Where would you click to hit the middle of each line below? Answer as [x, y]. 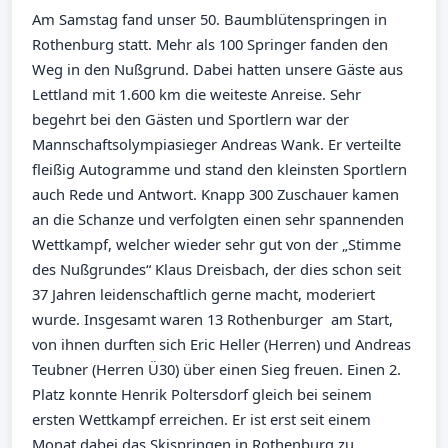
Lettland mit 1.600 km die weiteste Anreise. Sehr [196, 93]
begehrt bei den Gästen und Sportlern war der [190, 118]
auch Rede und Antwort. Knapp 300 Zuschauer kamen [215, 193]
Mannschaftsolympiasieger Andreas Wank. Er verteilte [216, 143]
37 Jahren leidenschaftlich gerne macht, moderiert [203, 293]
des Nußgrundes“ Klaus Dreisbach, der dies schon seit [216, 268]
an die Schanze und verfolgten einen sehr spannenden [218, 218]
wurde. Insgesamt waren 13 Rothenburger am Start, [212, 318]
